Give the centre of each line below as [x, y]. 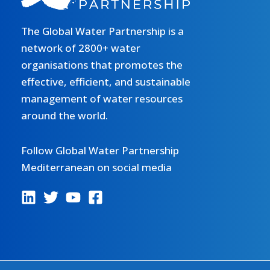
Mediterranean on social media [96, 168]
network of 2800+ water [81, 48]
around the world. [64, 116]
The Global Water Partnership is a [102, 31]
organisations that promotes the [102, 65]
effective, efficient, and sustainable [106, 82]
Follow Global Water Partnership [100, 151]
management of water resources [102, 99]
